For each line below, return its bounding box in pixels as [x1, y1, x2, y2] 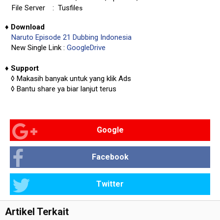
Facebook [91, 152, 129, 162]
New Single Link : [11, 43, 67, 52]
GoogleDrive [67, 43, 106, 52]
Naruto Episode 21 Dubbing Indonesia [11, 33, 132, 42]
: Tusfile [53, 3, 80, 12]
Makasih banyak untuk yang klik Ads [17, 74, 131, 83]
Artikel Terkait [5, 206, 69, 218]
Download [11, 23, 45, 31]
